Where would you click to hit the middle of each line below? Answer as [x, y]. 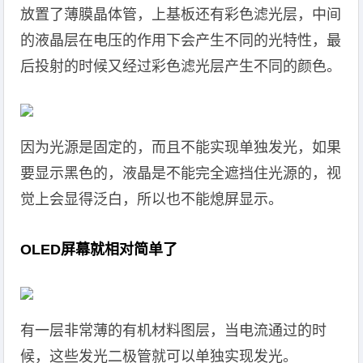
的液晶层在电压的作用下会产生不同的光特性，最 [181, 41]
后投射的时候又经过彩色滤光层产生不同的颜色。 [181, 66]
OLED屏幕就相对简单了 [99, 250]
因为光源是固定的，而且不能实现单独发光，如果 [181, 147]
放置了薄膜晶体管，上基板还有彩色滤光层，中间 [181, 15]
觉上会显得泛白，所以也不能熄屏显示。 [152, 199]
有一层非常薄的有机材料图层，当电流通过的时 [174, 331]
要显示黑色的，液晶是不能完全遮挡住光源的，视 [181, 173]
